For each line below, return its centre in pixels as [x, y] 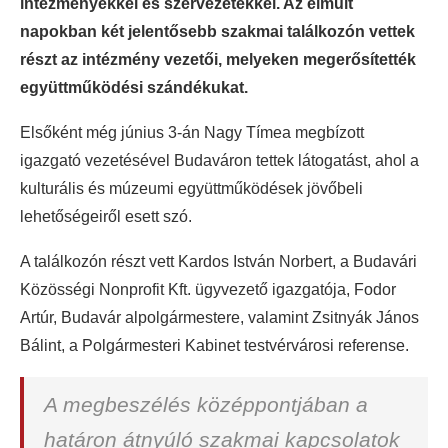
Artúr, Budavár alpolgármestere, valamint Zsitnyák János [219, 318]
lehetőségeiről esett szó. [106, 217]
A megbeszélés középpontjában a [206, 405]
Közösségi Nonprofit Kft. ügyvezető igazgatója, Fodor [208, 290]
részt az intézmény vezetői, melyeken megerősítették [218, 60]
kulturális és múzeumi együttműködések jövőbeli [191, 189]
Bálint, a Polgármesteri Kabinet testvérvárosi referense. [214, 346]
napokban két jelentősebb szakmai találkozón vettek [217, 32]
